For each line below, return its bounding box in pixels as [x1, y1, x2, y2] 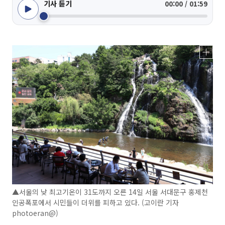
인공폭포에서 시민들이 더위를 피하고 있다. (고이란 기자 [12, 197, 179, 208]
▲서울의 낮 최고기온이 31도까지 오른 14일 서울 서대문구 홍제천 [12, 187, 208, 197]
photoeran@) [12, 208, 58, 218]
